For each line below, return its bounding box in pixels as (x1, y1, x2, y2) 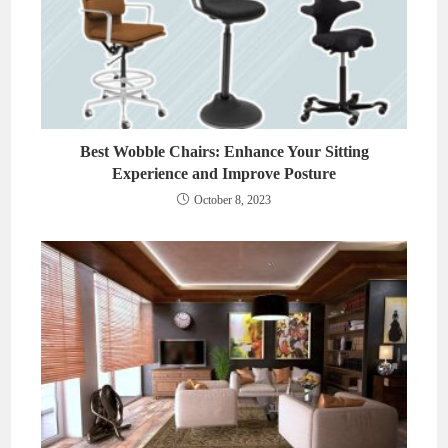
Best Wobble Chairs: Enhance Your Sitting (79, 143, 369, 161)
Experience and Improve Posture (112, 165, 336, 183)
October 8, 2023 (194, 193, 271, 208)
